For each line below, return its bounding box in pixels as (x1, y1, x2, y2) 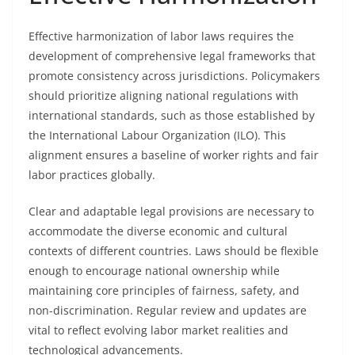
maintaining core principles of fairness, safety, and (29, 283, 300, 298)
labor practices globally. (29, 167, 155, 182)
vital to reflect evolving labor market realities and (29, 323, 288, 338)
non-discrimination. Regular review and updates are (29, 303, 307, 318)
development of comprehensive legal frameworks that (29, 48, 315, 63)
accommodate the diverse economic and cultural (29, 223, 288, 239)
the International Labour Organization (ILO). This (29, 128, 286, 143)
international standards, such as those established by (29, 108, 315, 123)
